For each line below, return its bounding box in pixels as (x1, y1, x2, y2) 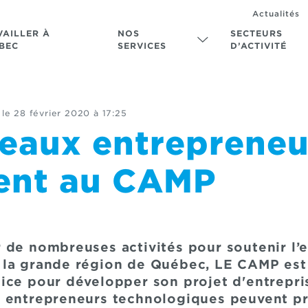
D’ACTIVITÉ (230, 41, 287, 51)
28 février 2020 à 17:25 (14, 108, 127, 118)
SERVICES (117, 41, 166, 51)
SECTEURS (230, 28, 283, 38)
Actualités (252, 8, 300, 19)
